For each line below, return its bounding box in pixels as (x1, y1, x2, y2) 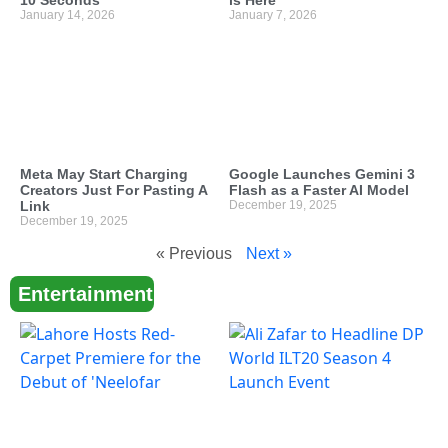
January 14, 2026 (20, 8, 115, 23)
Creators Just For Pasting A (20, 181, 207, 198)
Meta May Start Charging (20, 165, 188, 182)
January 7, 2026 (229, 8, 317, 23)
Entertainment (18, 282, 153, 305)
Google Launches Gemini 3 (229, 165, 415, 182)
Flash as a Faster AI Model (229, 181, 409, 198)
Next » (246, 244, 292, 262)
